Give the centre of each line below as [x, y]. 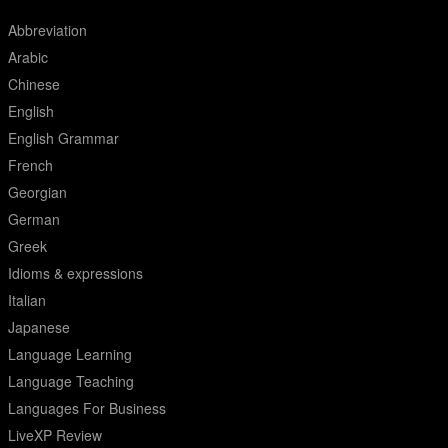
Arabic [28, 57]
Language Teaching [71, 381]
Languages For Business [87, 408]
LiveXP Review [55, 435]
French [30, 165]
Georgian [37, 192]
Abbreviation [47, 30]
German [34, 219]
